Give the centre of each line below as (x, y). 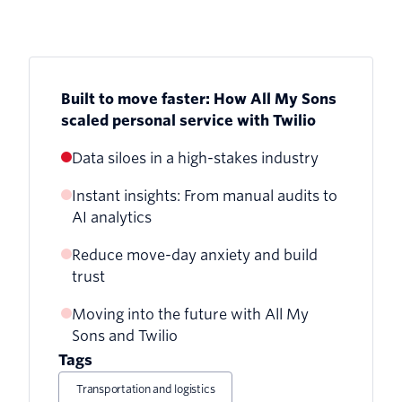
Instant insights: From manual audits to (205, 196)
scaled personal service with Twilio (188, 120)
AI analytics (112, 217)
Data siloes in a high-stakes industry (195, 158)
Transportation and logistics (146, 389)
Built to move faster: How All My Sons (199, 99)
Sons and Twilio (125, 336)
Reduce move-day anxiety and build (195, 255)
